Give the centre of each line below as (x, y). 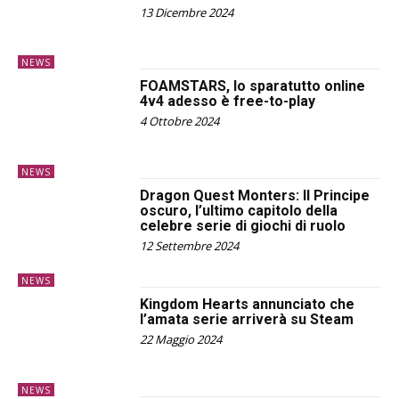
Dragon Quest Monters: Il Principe (255, 195)
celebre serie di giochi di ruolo (243, 225)
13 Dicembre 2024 (187, 13)
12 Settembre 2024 (190, 245)
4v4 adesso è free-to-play (228, 102)
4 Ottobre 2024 (180, 122)
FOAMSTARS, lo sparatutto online (253, 86)
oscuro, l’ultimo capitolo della (239, 210)
